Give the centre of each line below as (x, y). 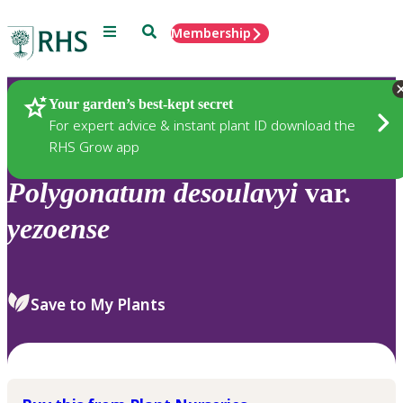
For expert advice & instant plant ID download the (202, 125)
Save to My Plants (98, 304)
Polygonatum (87, 193)
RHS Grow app (94, 146)
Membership (211, 33)
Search (162, 30)
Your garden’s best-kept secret (141, 103)
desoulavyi (236, 193)
